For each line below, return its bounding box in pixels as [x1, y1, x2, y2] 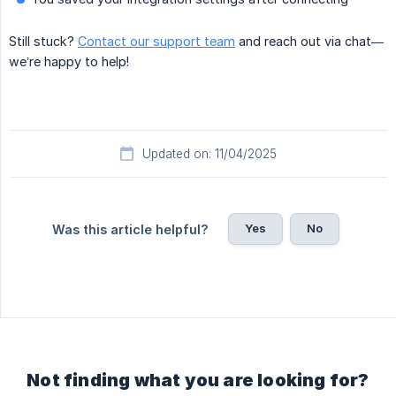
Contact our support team [78, 34, 235, 49]
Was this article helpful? [51, 222, 209, 238]
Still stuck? [9, 34, 78, 49]
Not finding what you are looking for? [27, 369, 369, 392]
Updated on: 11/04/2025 [142, 147, 277, 162]
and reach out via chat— [235, 34, 384, 49]
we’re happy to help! [9, 54, 129, 70]
